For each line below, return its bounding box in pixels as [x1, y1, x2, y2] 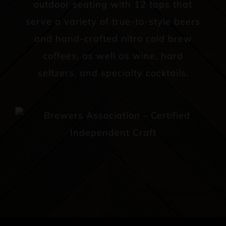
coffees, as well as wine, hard [43, 50, 183, 62]
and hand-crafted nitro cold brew [34, 33, 192, 45]
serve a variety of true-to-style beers [26, 16, 200, 28]
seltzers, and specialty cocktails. [37, 67, 189, 79]
